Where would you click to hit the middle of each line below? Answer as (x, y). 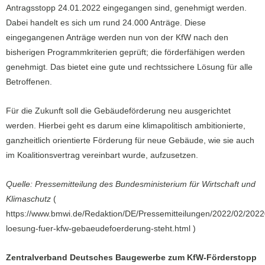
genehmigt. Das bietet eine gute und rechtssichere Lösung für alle (129, 67)
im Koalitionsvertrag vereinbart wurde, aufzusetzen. (102, 156)
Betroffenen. (29, 82)
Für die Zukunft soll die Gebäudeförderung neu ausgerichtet (118, 111)
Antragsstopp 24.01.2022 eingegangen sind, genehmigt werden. (126, 8)
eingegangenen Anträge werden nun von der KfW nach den (117, 38)
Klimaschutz (28, 199)
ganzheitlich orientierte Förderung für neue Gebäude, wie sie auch (130, 141)
